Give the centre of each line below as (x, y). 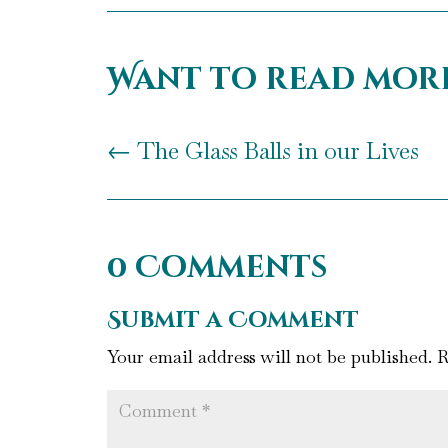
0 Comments (217, 268)
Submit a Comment (233, 321)
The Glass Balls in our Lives (278, 151)
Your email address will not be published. (269, 357)
